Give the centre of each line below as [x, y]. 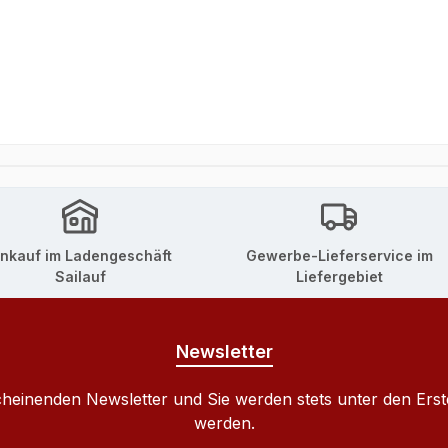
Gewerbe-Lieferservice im [339, 256]
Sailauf [80, 277]
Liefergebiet [339, 277]
